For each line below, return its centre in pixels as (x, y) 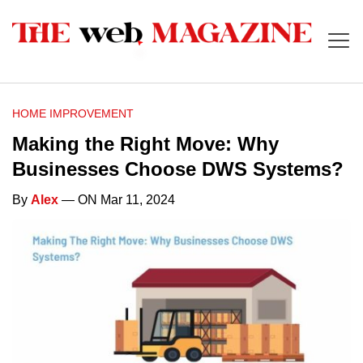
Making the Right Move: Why (145, 144)
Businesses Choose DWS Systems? (178, 169)
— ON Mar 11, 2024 (117, 200)
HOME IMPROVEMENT (73, 114)
